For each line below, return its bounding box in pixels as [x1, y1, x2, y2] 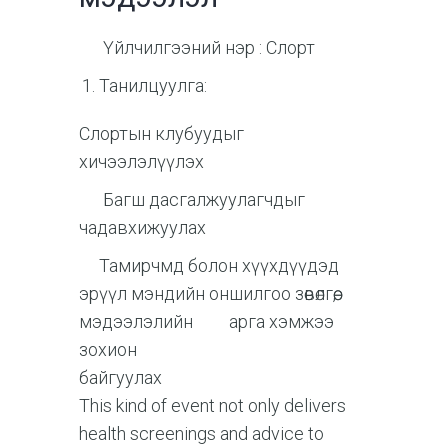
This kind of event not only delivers [79, 394, 346, 416]
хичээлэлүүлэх [79, 150, 204, 172]
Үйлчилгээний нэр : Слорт [79, 36, 315, 58]
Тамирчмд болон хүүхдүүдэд [79, 254, 339, 276]
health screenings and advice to [79, 422, 324, 444]
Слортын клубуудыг [79, 122, 244, 144]
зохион [79, 338, 137, 360]
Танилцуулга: [99, 74, 211, 96]
